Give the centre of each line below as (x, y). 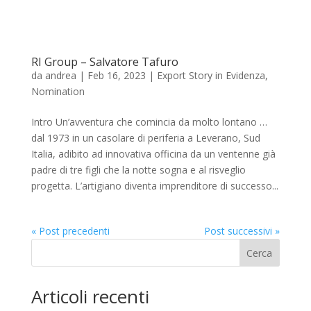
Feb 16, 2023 (116, 75)
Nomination (58, 91)
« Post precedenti (70, 230)
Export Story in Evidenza (211, 75)
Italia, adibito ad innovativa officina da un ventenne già (153, 153)
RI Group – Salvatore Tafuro (104, 61)
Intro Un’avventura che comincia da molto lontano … (149, 121)
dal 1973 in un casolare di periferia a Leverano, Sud (145, 137)
